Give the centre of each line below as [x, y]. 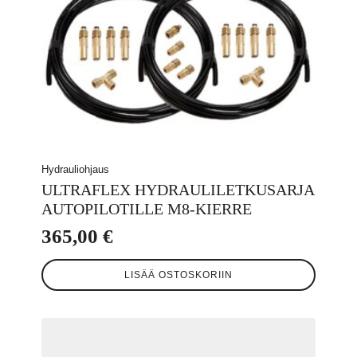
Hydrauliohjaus [75, 170]
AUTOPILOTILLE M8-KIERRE [147, 209]
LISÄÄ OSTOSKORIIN [178, 275]
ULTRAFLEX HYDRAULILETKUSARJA [178, 190]
